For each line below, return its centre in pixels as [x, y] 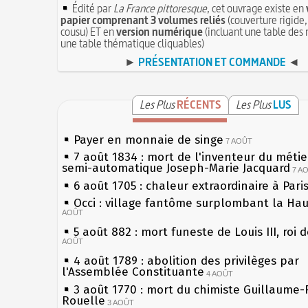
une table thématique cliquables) [132, 43]
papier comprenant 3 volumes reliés [143, 20]
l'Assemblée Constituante [133, 272]
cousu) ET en [88, 31]
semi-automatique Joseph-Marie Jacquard [176, 168]
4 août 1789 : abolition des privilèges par [186, 261]
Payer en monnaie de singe [148, 140]
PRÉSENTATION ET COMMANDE [212, 62]
